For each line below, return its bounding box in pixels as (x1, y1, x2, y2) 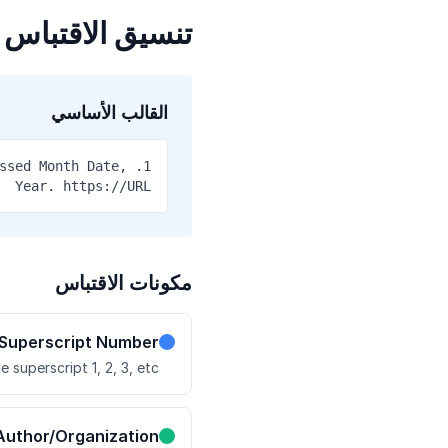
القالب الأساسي (51, 102, 168, 123)
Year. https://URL (15, 178, 151, 194)
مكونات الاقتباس (55, 271, 192, 295)
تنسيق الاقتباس (4, 15, 192, 51)
